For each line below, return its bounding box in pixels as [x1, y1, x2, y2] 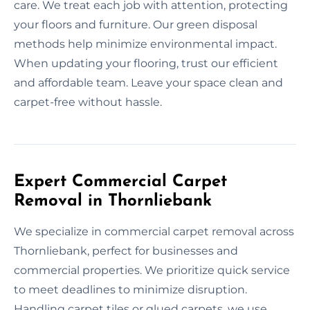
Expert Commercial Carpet [14, 173, 227, 190]
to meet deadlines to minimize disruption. [14, 282, 247, 296]
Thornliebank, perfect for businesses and [14, 244, 238, 257]
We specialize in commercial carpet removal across [14, 224, 294, 238]
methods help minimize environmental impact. [14, 37, 277, 51]
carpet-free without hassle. [14, 95, 162, 109]
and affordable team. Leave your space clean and [14, 75, 283, 89]
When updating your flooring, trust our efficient [14, 56, 278, 70]
